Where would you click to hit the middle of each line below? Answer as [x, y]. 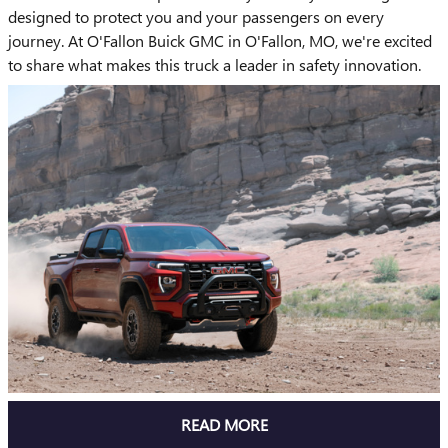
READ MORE [224, 424]
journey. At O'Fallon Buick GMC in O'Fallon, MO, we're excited [220, 41]
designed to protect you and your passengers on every [196, 17]
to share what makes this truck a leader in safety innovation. [214, 65]
